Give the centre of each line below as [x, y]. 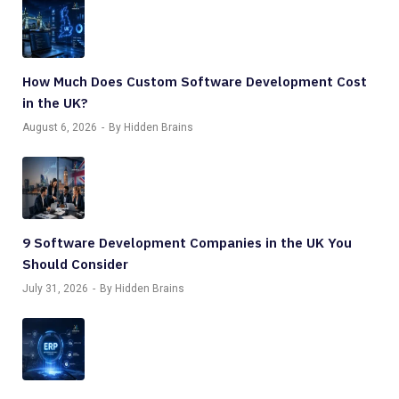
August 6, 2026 [60, 127]
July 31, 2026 [55, 288]
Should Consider [75, 264]
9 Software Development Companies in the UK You [187, 242]
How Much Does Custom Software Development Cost [195, 81]
